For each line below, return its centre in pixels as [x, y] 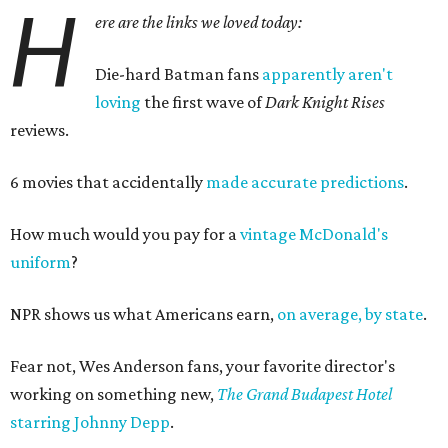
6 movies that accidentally [108, 182]
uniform [40, 262]
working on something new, [113, 394]
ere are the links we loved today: [199, 22]
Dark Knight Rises [325, 102]
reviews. [39, 130]
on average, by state [350, 314]
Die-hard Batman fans [177, 74]
